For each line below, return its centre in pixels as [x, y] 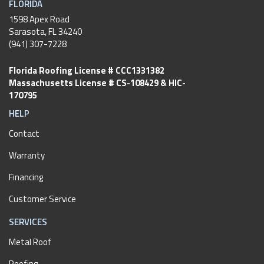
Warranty [27, 155]
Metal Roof [30, 242]
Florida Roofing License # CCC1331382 [87, 70]
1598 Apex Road [39, 19]
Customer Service [42, 199]
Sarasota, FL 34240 [45, 31]
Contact [24, 133]
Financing [26, 177]
